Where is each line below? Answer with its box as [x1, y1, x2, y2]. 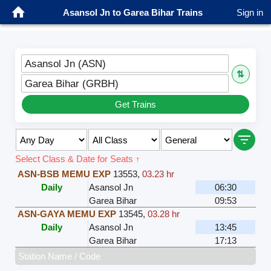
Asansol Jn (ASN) [25, 58, 106, 70]
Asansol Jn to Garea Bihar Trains [62, 7, 203, 18]
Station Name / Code [18, 251, 101, 262]
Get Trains [115, 99, 156, 110]
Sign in [237, 7, 263, 18]
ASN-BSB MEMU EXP [18, 169, 111, 180]
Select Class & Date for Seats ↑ [15, 154, 141, 165]
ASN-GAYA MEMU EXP [18, 209, 117, 220]
